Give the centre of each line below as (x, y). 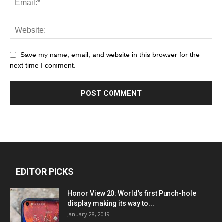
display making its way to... (111, 203)
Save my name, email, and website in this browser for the (110, 54)
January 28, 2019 (88, 214)
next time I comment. (43, 65)
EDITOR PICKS (45, 171)
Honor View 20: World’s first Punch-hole (132, 193)
